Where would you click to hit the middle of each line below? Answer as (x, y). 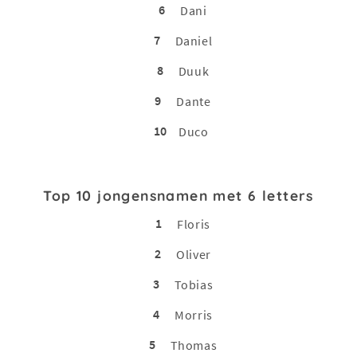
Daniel (194, 40)
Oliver (194, 254)
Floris (194, 224)
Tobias (194, 284)
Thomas (194, 345)
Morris (194, 314)
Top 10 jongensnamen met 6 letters (178, 195)
